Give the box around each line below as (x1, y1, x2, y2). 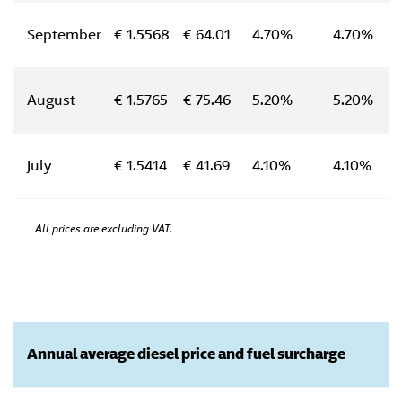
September (27, 25, 101, 44)
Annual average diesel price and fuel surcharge (27, 345, 345, 363)
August (27, 91, 75, 109)
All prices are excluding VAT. (35, 222, 172, 235)
